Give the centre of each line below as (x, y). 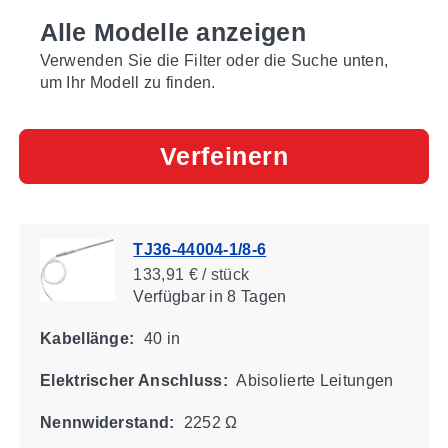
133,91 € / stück (190, 274)
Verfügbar (168, 296)
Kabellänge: (86, 338)
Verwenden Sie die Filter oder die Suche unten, (214, 60)
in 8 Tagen (245, 296)
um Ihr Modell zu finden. (127, 82)
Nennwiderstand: (106, 422)
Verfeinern (224, 155)
